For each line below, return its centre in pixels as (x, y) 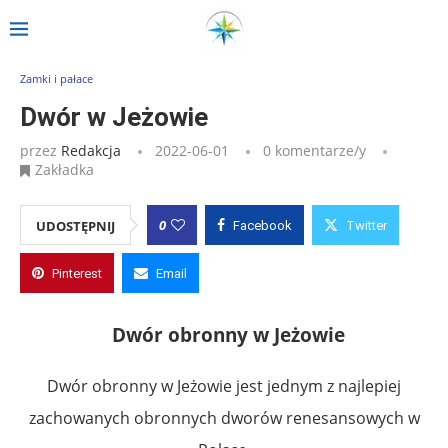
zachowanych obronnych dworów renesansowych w (224, 417)
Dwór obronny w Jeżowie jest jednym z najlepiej (224, 385)
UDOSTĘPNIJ (75, 225)
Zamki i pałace (56, 78)
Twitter (366, 225)
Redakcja (91, 150)
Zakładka (64, 169)
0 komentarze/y (314, 150)
